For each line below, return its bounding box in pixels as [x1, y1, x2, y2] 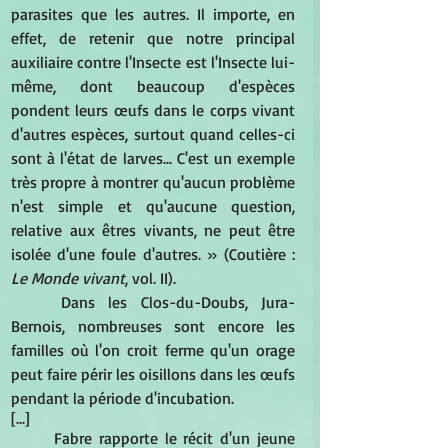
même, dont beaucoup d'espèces [11, 75, 295, 96]
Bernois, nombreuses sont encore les [11, 315, 295, 336]
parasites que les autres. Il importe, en [11, 3, 295, 24]
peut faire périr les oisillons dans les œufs [11, 363, 295, 384]
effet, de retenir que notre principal [11, 27, 295, 48]
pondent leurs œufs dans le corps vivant [11, 99, 295, 120]
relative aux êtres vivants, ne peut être [11, 219, 295, 240]
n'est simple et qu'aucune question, [11, 195, 295, 216]
